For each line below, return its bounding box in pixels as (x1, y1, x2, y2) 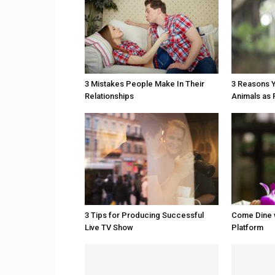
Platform (231, 223, 263, 232)
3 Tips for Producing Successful (85, 211, 204, 220)
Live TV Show (85, 223, 133, 232)
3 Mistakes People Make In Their (85, 79, 204, 88)
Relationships (85, 91, 134, 101)
